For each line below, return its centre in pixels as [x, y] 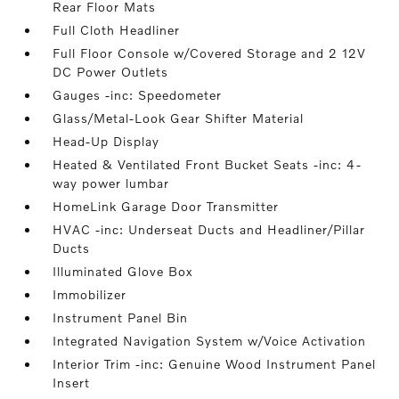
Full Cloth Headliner [117, 30]
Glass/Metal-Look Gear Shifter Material [179, 118]
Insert [72, 383]
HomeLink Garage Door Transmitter [166, 206]
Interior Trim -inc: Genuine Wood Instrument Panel [215, 364]
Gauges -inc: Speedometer [138, 95]
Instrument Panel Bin [121, 318]
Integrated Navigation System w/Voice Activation [210, 341]
